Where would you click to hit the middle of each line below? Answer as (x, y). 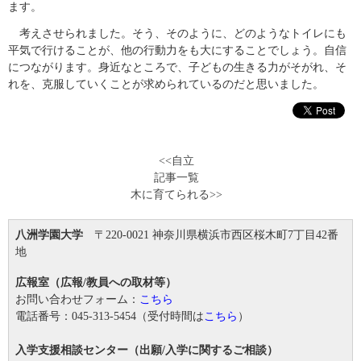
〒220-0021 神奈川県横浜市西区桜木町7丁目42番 (216, 235)
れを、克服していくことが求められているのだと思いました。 (166, 84)
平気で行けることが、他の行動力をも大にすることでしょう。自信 (177, 50)
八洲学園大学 (55, 235)
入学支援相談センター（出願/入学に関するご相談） (147, 350)
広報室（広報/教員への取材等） (96, 282)
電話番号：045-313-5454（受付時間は (110, 316)
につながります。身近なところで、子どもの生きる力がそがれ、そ (177, 67)
